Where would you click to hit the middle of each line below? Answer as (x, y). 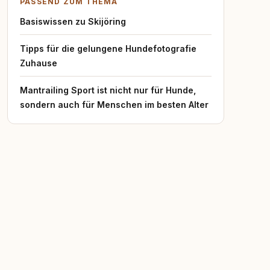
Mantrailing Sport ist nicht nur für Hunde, (108, 90)
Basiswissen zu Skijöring (73, 21)
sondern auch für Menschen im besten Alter (114, 105)
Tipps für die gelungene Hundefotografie (108, 49)
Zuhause (39, 63)
